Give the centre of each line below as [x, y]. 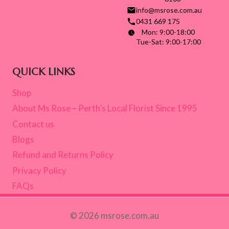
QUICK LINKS [44, 72]
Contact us [33, 124]
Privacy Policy [39, 170]
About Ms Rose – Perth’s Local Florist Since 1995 [105, 108]
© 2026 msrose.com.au [114, 215]
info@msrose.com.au [169, 10]
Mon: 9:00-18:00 [168, 32]
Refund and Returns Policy [63, 155]
